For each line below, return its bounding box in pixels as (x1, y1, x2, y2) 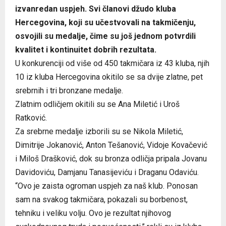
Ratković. (15, 112, 47, 123)
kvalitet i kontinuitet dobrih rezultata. (15, 44, 156, 54)
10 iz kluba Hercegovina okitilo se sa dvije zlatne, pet (15, 72, 203, 82)
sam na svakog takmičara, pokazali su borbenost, (15, 194, 188, 204)
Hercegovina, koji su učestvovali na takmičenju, (15, 17, 196, 27)
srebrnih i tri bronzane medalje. (15, 85, 123, 95)
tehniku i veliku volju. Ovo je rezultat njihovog (15, 208, 171, 218)
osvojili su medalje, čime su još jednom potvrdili (15, 31, 196, 41)
